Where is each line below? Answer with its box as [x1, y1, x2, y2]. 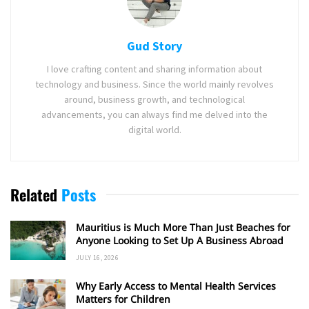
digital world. [128, 123, 181, 136]
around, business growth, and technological [64, 92, 245, 106]
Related [10, 183, 57, 206]
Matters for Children [76, 292, 170, 306]
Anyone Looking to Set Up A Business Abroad [76, 233, 283, 247]
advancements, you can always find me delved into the [41, 108, 268, 121]
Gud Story [127, 37, 182, 54]
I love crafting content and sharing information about [47, 62, 262, 75]
